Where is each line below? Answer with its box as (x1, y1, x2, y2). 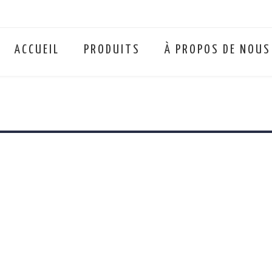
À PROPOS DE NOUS (165, 44, 271, 56)
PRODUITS (84, 44, 140, 56)
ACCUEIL (15, 44, 59, 56)
